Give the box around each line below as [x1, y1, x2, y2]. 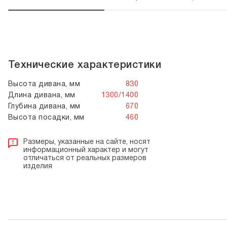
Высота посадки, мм [8, 115, 85, 121]
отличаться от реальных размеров [23, 155, 146, 162]
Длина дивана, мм [8, 92, 75, 99]
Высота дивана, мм [8, 81, 80, 88]
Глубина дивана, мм [8, 103, 81, 110]
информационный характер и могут [23, 147, 148, 154]
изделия [23, 163, 52, 170]
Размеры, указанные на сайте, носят [23, 139, 150, 145]
